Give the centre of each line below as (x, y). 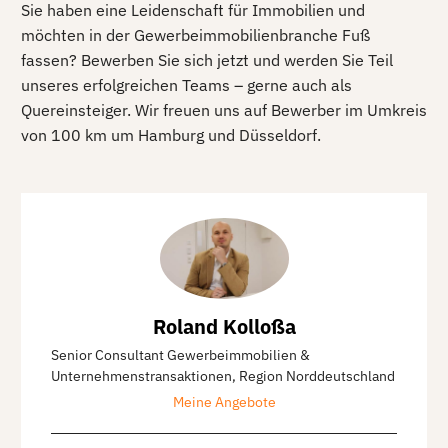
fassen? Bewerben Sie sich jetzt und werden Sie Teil (207, 60)
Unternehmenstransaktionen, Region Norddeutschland (223, 375)
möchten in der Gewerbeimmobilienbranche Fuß (195, 35)
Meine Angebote (224, 401)
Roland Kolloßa (224, 326)
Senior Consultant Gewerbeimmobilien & (180, 354)
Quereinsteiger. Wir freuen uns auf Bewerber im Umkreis (224, 110)
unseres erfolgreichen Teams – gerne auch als (186, 85)
